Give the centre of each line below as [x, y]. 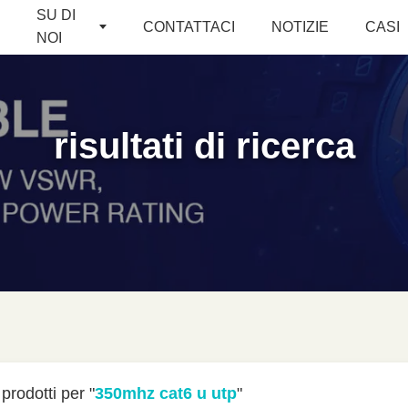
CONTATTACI [189, 26]
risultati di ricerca [204, 146]
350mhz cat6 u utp [166, 393]
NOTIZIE [300, 26]
